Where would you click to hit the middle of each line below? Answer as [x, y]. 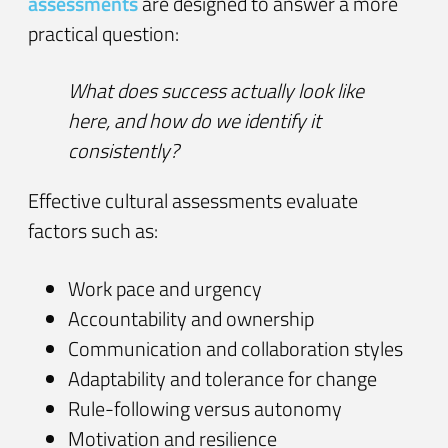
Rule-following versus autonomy [205, 408]
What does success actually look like [216, 91]
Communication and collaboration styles [235, 348]
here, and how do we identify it [194, 121]
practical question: [103, 33]
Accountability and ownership [191, 318]
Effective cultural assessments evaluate [193, 201]
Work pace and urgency [165, 288]
